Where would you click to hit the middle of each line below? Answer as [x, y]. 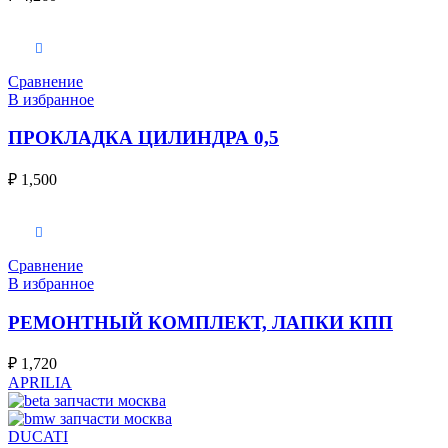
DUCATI [38, 437]
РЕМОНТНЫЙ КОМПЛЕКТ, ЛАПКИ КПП [200, 322]
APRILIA [40, 383]
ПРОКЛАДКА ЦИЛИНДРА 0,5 [143, 138]
